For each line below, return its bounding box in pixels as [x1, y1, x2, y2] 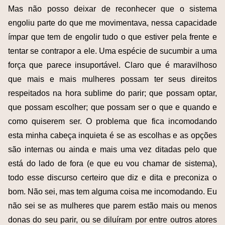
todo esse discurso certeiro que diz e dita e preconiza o [8, 173, 217, 182]
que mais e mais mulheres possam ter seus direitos [8, 74, 217, 83]
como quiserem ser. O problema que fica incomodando [8, 117, 217, 126]
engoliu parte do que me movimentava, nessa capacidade [8, 18, 217, 27]
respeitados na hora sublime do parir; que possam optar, [8, 88, 217, 97]
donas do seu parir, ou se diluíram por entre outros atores [8, 215, 217, 224]
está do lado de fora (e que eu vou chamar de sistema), [8, 159, 217, 168]
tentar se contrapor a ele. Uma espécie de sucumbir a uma [8, 46, 217, 55]
